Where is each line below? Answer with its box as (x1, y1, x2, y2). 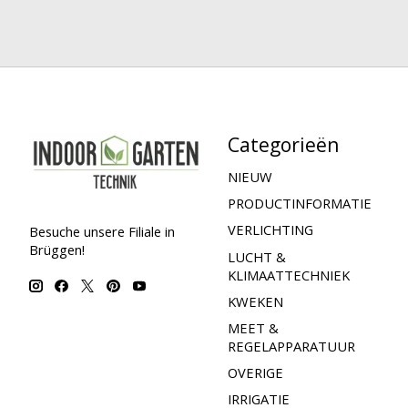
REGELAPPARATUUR (227, 336, 355, 355)
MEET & (227, 318, 279, 337)
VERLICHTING (227, 220, 313, 240)
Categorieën (227, 130, 340, 158)
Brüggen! (29, 240, 85, 259)
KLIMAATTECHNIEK (227, 265, 350, 284)
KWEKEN (227, 291, 283, 311)
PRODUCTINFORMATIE (227, 194, 372, 213)
